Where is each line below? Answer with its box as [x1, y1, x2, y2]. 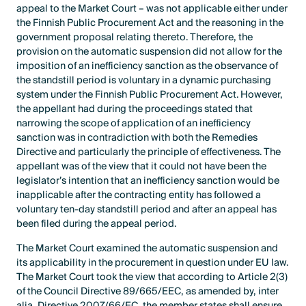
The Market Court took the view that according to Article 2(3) [16, 268, 288, 286]
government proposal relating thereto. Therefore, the [16, 29, 253, 46]
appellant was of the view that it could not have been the [16, 158, 267, 176]
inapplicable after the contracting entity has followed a [16, 186, 262, 204]
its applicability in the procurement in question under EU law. [16, 253, 289, 271]
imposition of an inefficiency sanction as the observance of [16, 57, 279, 75]
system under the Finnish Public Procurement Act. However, [16, 86, 283, 104]
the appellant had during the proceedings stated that [16, 100, 253, 118]
